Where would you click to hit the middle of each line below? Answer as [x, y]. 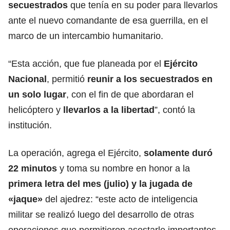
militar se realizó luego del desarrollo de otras [101, 214]
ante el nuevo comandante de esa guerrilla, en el [108, 20]
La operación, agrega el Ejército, [76, 153]
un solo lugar [37, 94]
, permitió [67, 79]
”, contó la [175, 110]
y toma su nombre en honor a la [123, 168]
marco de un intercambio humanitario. [86, 36]
